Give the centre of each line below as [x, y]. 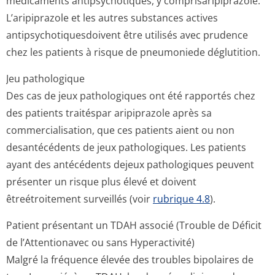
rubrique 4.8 [181, 199]
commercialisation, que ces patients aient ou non [120, 130]
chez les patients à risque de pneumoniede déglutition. [133, 52]
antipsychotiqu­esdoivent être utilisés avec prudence [127, 35]
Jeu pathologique [45, 79]
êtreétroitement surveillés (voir [79, 199]
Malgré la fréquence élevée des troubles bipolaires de [130, 260]
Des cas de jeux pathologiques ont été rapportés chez [131, 96]
